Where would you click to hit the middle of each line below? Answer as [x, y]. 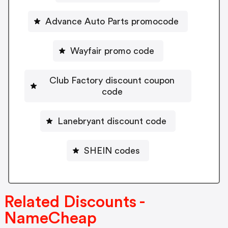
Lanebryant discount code [112, 121]
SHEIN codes [112, 150]
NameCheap [50, 219]
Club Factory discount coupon [112, 80]
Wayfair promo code [112, 51]
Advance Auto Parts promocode [112, 21]
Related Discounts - [74, 202]
